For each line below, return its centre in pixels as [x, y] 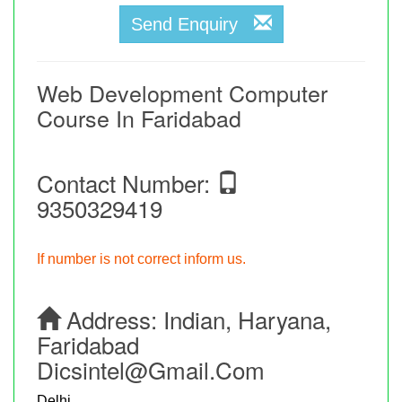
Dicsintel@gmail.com [151, 369]
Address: [112, 319]
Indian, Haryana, [247, 319]
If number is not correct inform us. [141, 258]
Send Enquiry [192, 24]
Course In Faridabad [139, 117]
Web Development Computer [182, 92]
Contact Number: [127, 182]
